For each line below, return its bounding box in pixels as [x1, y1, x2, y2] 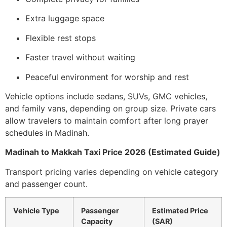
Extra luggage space [25, 13, 104, 24]
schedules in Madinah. [5, 128, 89, 138]
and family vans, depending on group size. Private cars [5, 103, 216, 114]
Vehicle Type [13, 206, 59, 215]
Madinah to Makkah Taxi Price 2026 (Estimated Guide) [5, 147, 220, 158]
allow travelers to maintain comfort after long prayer [5, 116, 208, 126]
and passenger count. [5, 178, 88, 189]
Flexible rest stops [25, 32, 96, 43]
